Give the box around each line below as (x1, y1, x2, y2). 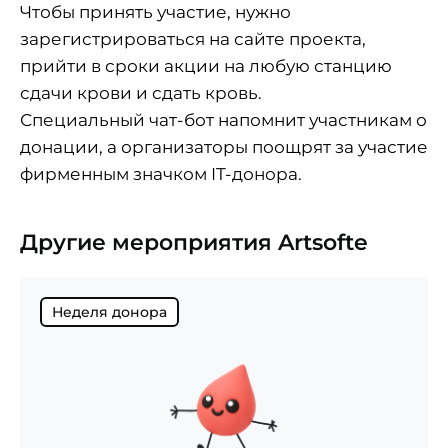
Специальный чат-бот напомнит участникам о (20, 110, 427, 131)
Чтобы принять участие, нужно (20, 2, 291, 23)
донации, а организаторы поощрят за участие (20, 137, 428, 158)
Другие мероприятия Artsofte (20, 229, 368, 257)
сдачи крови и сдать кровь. (20, 83, 266, 104)
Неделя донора (52, 303, 167, 322)
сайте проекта (234, 29, 362, 50)
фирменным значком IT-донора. (20, 164, 302, 185)
